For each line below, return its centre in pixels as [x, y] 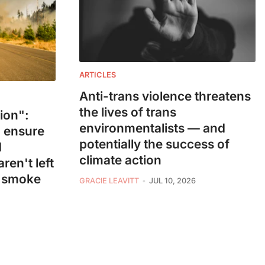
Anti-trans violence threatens [165, 96]
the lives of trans [128, 112]
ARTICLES [98, 75]
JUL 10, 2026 [172, 181]
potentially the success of [154, 144]
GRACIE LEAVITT [109, 181]
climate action [120, 160]
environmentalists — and [152, 128]
